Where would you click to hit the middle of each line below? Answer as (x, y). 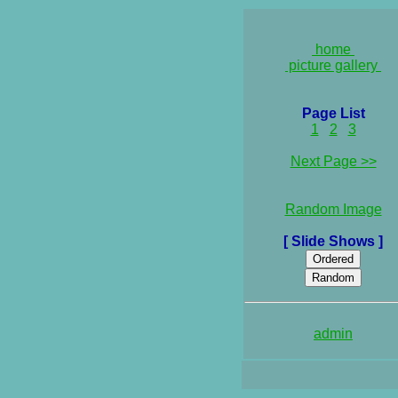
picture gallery (333, 65)
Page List (333, 113)
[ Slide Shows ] (333, 241)
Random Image (333, 209)
